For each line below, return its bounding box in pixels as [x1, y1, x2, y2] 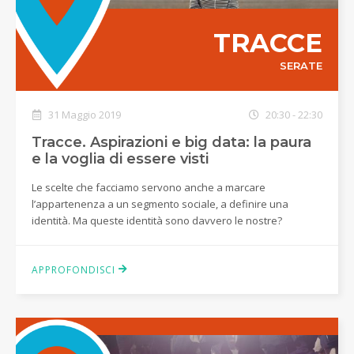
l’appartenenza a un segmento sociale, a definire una [32, 196, 288, 211]
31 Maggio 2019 [46, 107, 121, 122]
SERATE [279, 59, 322, 73]
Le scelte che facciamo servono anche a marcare [32, 179, 265, 194]
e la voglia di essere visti [32, 149, 209, 168]
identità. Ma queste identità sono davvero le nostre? [32, 213, 282, 228]
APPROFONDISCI [32, 262, 119, 277]
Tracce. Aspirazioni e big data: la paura [32, 133, 311, 151]
